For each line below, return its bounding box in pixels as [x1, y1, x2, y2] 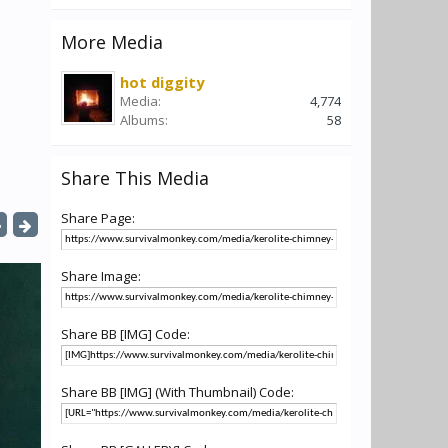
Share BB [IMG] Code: [61, 325, 190, 343]
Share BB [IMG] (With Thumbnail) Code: [61, 383, 294, 401]
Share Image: [61, 267, 141, 285]
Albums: [120, 111, 168, 129]
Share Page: [61, 209, 135, 227]
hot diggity [120, 72, 204, 92]
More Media [61, 30, 163, 54]
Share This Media [61, 166, 209, 190]
